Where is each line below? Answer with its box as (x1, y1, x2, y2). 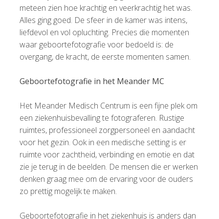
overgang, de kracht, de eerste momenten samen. (20, 51, 191, 62)
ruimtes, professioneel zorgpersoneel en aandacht (20, 124, 195, 135)
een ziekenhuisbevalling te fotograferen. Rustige (20, 112, 184, 123)
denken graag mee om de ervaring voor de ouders (20, 173, 193, 184)
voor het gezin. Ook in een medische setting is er (20, 136, 186, 148)
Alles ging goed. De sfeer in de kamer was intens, (20, 14, 187, 25)
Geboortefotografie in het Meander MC (20, 75, 164, 87)
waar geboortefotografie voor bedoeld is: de (20, 39, 174, 50)
